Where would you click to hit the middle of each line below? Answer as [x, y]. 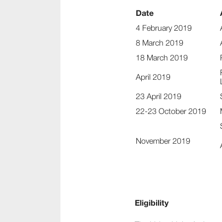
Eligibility [152, 202]
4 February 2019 [164, 28]
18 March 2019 [162, 57]
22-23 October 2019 [171, 111]
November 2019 [163, 141]
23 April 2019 [159, 96]
